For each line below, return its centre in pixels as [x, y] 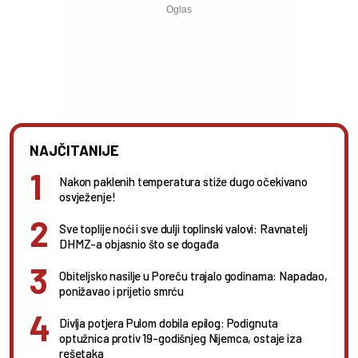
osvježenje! [88, 196]
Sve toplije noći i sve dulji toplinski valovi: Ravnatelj [183, 228]
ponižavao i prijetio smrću [122, 290]
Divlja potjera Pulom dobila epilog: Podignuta [169, 322]
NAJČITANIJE [74, 150]
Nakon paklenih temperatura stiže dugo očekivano [183, 181]
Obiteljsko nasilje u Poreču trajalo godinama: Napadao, [193, 275]
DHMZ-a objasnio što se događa [139, 243]
